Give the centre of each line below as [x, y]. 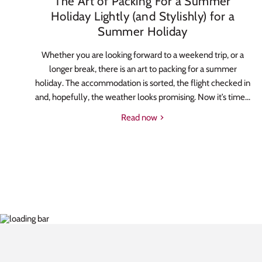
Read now [140, 117]
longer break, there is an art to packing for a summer [143, 69]
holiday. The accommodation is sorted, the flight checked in [143, 83]
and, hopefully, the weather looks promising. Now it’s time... [143, 97]
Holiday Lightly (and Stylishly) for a [143, 16]
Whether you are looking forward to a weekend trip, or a [143, 55]
